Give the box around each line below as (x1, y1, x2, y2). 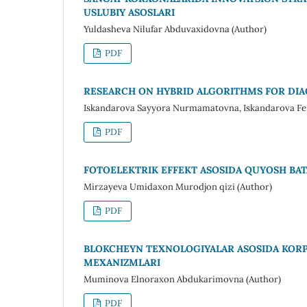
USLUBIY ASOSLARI (84, 5, 175, 19)
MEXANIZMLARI (84, 256, 160, 269)
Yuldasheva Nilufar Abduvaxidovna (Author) (84, 23, 267, 35)
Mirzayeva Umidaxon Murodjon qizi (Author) (84, 180, 272, 193)
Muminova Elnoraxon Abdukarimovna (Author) (84, 273, 281, 285)
